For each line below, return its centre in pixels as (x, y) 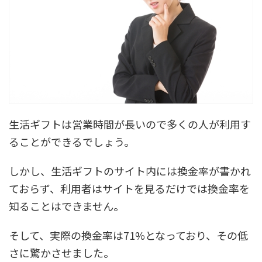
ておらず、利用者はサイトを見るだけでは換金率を (129, 189)
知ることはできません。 (66, 206)
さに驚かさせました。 (61, 253)
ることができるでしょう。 (72, 142)
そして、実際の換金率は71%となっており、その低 (128, 235)
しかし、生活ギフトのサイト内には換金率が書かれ (130, 171)
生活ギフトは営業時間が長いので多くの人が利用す (130, 124)
